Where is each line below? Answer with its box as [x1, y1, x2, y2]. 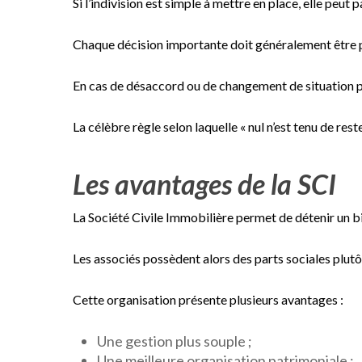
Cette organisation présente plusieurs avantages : [73, 291, 343, 307]
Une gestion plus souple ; [97, 331, 252, 350]
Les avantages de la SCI [73, 166, 336, 200]
